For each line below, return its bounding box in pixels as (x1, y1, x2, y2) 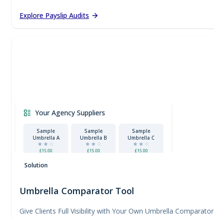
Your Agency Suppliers (35, 108, 105, 117)
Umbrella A (32, 134, 59, 141)
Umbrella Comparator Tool (19, 184, 134, 197)
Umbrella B (80, 134, 107, 141)
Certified (39, 157, 56, 163)
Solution (24, 161, 48, 169)
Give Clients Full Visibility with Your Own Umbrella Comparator (19, 206, 214, 216)
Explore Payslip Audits (19, 10, 89, 20)
